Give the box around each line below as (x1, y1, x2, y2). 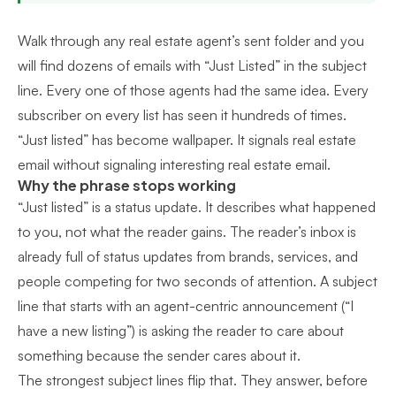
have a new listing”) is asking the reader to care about (18, 322, 344, 339)
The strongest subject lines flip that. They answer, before (18, 371, 368, 389)
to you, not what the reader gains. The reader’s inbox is (18, 223, 356, 240)
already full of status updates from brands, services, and (18, 247, 358, 265)
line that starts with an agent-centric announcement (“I (18, 297, 354, 315)
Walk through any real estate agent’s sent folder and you (18, 32, 364, 49)
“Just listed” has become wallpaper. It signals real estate (18, 131, 356, 148)
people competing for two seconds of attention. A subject (18, 272, 377, 290)
